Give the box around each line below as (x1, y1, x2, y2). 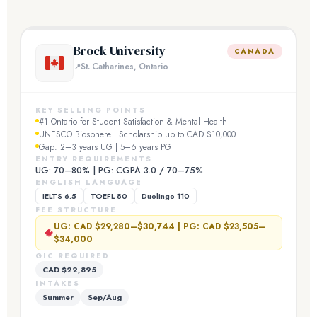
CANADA (234, 46, 275, 57)
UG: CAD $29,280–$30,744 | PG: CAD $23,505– (54, 219, 266, 233)
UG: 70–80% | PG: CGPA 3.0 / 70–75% (35, 163, 203, 177)
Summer (42, 291, 74, 303)
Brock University (73, 42, 166, 59)
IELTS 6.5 (42, 190, 76, 202)
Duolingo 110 (141, 190, 190, 202)
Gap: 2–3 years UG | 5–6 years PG (38, 140, 171, 154)
